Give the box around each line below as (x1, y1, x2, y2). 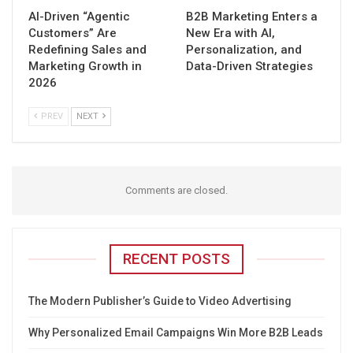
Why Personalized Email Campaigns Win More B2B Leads (28, 325, 323, 339)
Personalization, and (186, 42, 302, 57)
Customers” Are (28, 25, 117, 40)
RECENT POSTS (123, 249, 230, 268)
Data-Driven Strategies (186, 58, 313, 73)
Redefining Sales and (28, 42, 147, 57)
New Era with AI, (186, 25, 275, 40)
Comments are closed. (125, 184, 228, 196)
